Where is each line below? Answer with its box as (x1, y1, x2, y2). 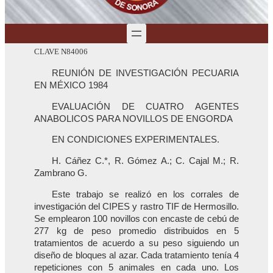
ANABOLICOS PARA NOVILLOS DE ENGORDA (34, 113, 233, 124)
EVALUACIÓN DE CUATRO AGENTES (52, 101, 239, 112)
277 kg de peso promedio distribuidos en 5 (34, 225, 239, 236)
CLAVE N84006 (34, 47, 88, 57)
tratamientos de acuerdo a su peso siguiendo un (34, 238, 239, 248)
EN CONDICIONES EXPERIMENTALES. (52, 135, 220, 145)
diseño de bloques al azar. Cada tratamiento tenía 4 (34, 250, 239, 260)
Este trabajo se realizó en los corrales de (52, 189, 239, 199)
